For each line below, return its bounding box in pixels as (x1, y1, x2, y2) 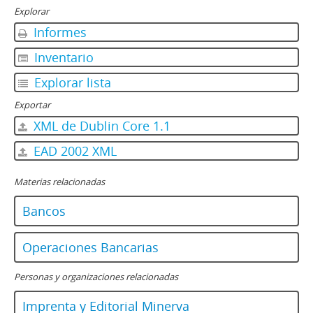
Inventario (31, 49, 94, 66)
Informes (30, 24, 87, 41)
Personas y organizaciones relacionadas (14, 270, 178, 283)
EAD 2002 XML (30, 143, 117, 159)
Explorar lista (31, 74, 111, 91)
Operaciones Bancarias (22, 239, 159, 256)
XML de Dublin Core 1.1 (30, 117, 170, 134)
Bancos (22, 203, 66, 219)
